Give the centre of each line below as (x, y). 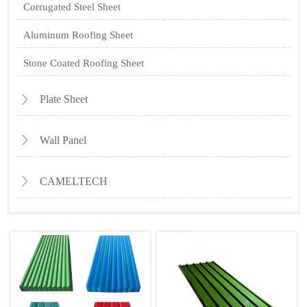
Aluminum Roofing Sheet (78, 35)
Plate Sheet (64, 99)
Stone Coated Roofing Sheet (84, 63)
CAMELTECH (74, 181)
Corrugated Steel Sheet (72, 7)
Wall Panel (63, 140)
